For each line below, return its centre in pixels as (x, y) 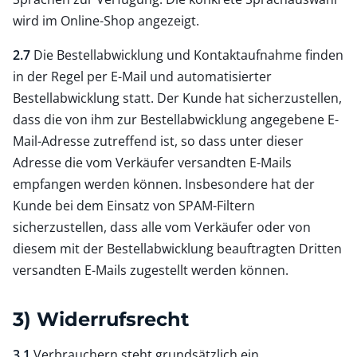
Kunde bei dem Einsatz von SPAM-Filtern (134, 205)
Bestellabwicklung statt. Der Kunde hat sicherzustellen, (177, 98)
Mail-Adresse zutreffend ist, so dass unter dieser (158, 141)
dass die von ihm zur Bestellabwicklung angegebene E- (176, 119)
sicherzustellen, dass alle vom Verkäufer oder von (162, 227)
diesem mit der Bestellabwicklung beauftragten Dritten (177, 248)
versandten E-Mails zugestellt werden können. (151, 270)
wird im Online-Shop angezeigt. (106, 20)
